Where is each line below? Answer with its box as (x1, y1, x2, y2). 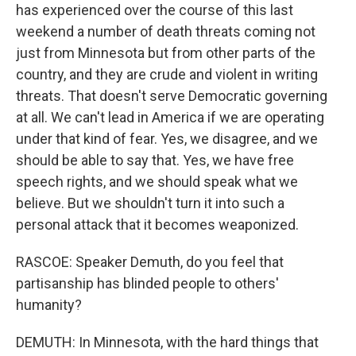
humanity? (16, 296, 82, 313)
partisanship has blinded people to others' (16, 274, 279, 292)
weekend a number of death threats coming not (16, 22, 315, 40)
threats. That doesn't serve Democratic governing (16, 87, 327, 104)
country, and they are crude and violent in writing (16, 65, 318, 83)
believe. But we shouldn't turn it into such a (16, 194, 284, 211)
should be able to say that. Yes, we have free (16, 151, 294, 168)
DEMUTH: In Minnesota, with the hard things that (16, 333, 319, 350)
